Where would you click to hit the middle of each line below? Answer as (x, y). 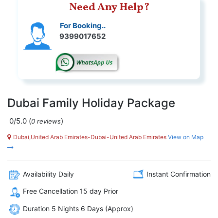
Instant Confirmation (179, 174)
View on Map (185, 137)
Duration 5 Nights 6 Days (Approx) (78, 208)
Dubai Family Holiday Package (91, 103)
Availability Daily (48, 174)
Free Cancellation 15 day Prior (71, 191)
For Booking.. (82, 26)
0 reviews (46, 121)
